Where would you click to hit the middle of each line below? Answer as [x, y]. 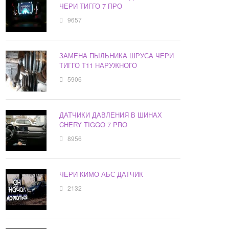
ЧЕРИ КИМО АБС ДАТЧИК [101, 174]
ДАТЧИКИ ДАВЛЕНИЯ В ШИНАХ [111, 115]
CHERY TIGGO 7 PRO [94, 125]
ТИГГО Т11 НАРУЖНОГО [98, 65]
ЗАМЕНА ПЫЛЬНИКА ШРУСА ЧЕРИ [117, 56]
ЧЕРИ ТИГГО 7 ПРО [91, 6]
